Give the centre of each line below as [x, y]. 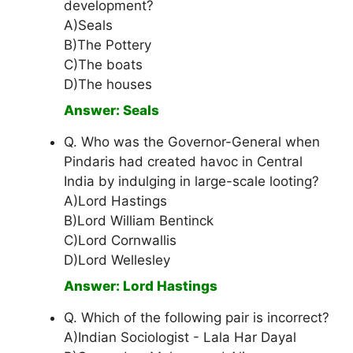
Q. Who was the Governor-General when [192, 142]
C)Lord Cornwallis [120, 241]
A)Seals [88, 26]
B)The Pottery [108, 45]
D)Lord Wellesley [117, 260]
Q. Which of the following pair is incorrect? [197, 318]
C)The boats [103, 65]
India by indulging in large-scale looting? [191, 182]
